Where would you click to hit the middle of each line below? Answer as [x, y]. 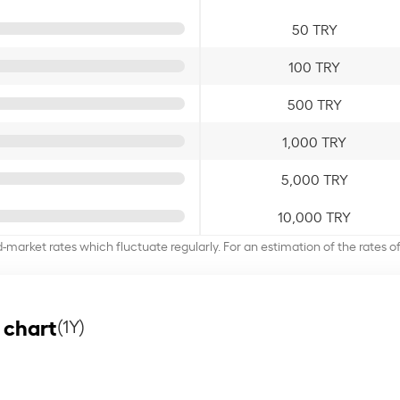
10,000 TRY [314, 216]
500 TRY [314, 103]
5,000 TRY [314, 178]
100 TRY [314, 66]
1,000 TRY [314, 141]
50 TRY [314, 28]
